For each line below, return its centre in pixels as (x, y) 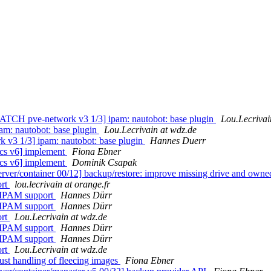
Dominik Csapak (104, 163)
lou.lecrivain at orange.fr (62, 184)
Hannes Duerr (178, 141)
